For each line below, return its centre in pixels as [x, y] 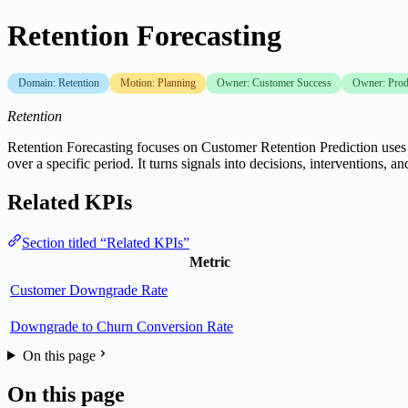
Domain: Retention [58, 83]
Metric [210, 261]
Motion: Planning [158, 83]
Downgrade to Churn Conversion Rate [122, 326]
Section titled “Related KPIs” [106, 242]
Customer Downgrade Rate [89, 290]
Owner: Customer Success [274, 83]
